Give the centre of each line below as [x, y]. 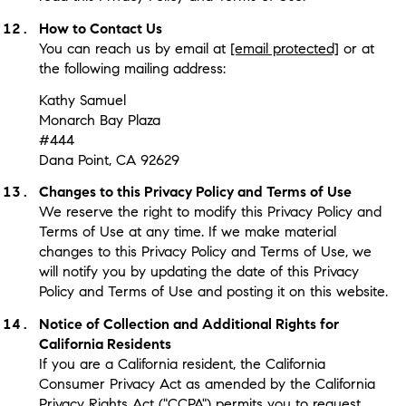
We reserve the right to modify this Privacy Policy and [210, 212]
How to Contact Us [100, 28]
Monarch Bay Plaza [99, 120]
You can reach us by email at [134, 48]
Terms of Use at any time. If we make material [187, 232]
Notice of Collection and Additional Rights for [188, 324]
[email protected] [284, 48]
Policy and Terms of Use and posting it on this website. [213, 292]
